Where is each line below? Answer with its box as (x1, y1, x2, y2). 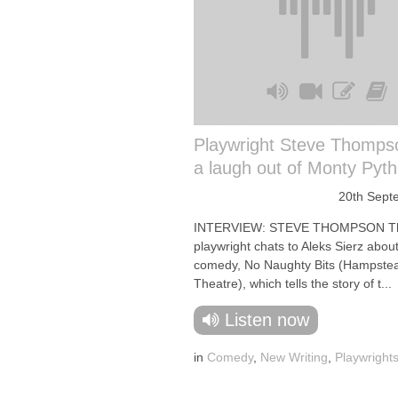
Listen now (225, 310, 309, 330)
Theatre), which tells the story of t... (194, 276, 392, 291)
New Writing (260, 350, 328, 364)
